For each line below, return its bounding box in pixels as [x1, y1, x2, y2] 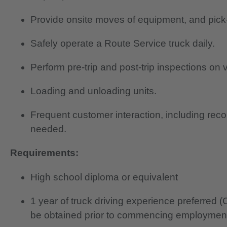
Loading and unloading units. [30, 86, 157, 97]
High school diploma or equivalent [30, 171, 178, 182]
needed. [30, 124, 66, 135]
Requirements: [10, 147, 79, 159]
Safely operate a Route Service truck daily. [30, 37, 215, 49]
